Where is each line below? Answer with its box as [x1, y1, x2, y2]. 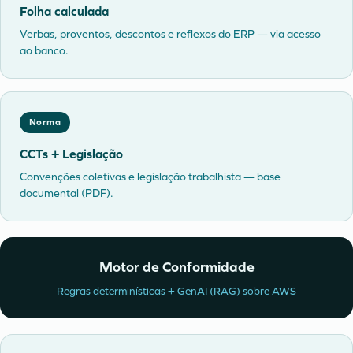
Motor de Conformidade [98, 258, 255, 276]
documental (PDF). [20, 187, 113, 200]
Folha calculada [20, 4, 109, 19]
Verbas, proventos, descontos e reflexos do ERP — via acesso [20, 28, 321, 41]
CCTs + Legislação [20, 147, 123, 162]
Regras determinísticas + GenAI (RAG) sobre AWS [57, 284, 296, 298]
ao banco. [20, 44, 69, 58]
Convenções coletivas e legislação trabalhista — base [20, 170, 281, 184]
